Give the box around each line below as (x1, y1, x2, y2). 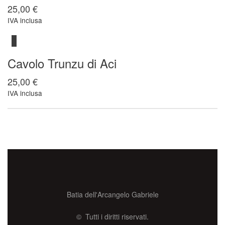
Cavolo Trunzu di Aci (8, 54, 117, 72)
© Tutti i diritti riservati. (76, 211, 149, 221)
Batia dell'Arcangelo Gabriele (66, 189, 159, 199)
